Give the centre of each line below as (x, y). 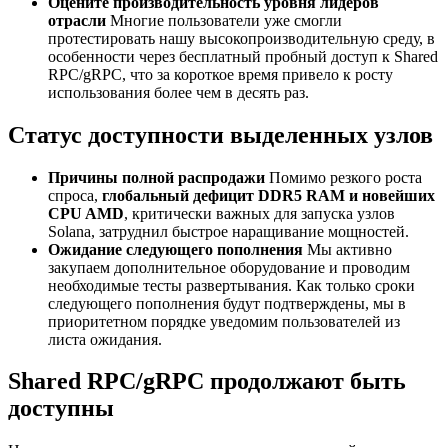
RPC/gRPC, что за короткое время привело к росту (220, 74)
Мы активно (347, 249)
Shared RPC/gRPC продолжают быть (207, 381)
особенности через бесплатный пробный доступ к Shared (243, 56)
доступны (61, 408)
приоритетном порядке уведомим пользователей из (224, 321)
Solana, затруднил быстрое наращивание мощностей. (228, 231)
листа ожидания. (105, 339)
